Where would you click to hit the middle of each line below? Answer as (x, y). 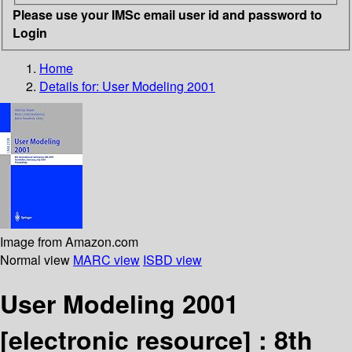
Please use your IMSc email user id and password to (167, 14)
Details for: (71, 86)
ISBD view (172, 259)
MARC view (106, 259)
